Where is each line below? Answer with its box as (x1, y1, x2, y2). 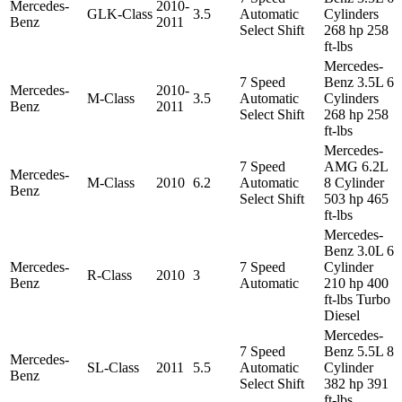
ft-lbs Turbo (324, 291, 390, 307)
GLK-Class (87, 5, 153, 22)
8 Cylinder (324, 174, 384, 190)
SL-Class (87, 359, 139, 375)
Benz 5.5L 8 (324, 343, 394, 359)
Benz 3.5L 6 (324, 74, 394, 90)
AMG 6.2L (324, 158, 388, 174)
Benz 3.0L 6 (324, 242, 394, 258)
